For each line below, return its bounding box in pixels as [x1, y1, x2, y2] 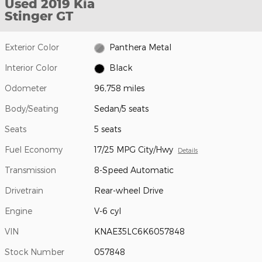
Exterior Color [5, 42, 59, 52]
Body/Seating [5, 104, 58, 114]
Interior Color [5, 63, 57, 73]
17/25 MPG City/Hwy [94, 144, 174, 155]
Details [178, 146, 198, 154]
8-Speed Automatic [94, 165, 174, 175]
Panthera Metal [109, 42, 171, 53]
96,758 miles [94, 83, 145, 94]
